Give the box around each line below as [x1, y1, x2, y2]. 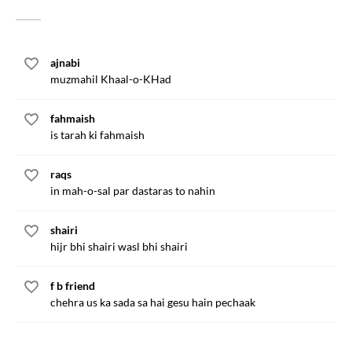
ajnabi [50, 56, 80, 69]
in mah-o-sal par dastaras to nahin [50, 184, 215, 197]
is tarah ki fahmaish [50, 128, 145, 141]
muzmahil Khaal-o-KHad [50, 72, 171, 86]
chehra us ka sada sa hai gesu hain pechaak [50, 295, 255, 309]
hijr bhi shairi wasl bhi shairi [50, 240, 188, 253]
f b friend [50, 279, 95, 292]
